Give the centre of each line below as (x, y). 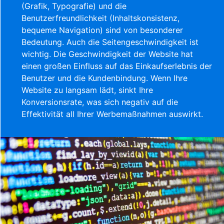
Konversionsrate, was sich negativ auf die (100, 102)
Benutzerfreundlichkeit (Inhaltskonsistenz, (101, 18)
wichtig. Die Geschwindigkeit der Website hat (107, 54)
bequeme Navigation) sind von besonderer (102, 30)
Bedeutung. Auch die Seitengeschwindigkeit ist (110, 42)
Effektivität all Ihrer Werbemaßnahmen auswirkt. (112, 114)
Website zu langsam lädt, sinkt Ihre (87, 90)
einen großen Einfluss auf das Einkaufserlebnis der (117, 66)
